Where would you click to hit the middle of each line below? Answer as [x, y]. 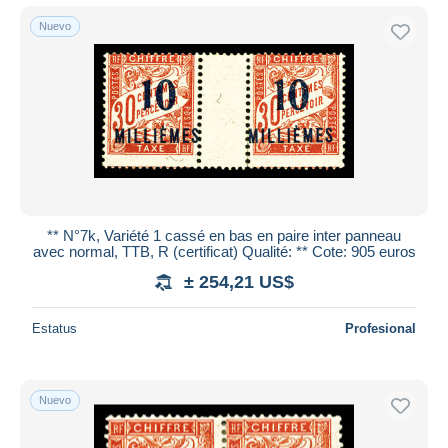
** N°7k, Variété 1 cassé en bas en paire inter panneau [224, 235]
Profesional [380, 328]
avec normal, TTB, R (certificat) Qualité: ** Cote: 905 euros [224, 251]
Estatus [54, 328]
